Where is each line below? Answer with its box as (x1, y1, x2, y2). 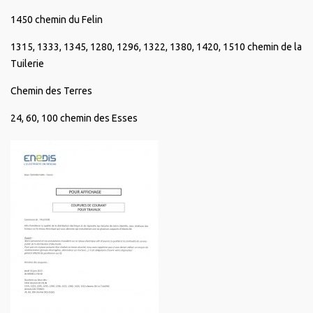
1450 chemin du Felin (10, 13, 103, 25)
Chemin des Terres (10, 85, 92, 96)
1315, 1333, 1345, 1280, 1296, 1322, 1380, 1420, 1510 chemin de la (10, 41, 302, 52)
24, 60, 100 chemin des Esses (10, 112, 138, 124)
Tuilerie (10, 57, 44, 69)
